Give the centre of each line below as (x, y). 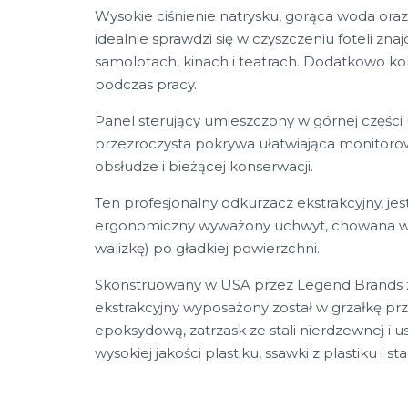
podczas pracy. (145, 84)
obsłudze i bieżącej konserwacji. (204, 166)
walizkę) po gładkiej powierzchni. (207, 248)
